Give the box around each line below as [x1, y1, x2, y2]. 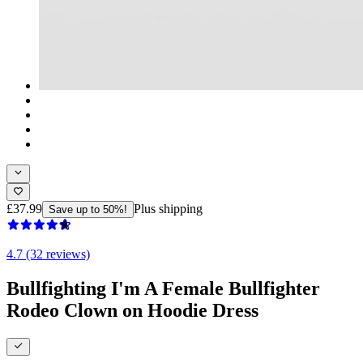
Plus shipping [134, 201, 203, 216]
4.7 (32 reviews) [6, 246, 90, 261]
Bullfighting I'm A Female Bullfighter [6, 277, 320, 299]
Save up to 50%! [49, 203, 127, 216]
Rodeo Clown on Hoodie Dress [6, 299, 258, 321]
